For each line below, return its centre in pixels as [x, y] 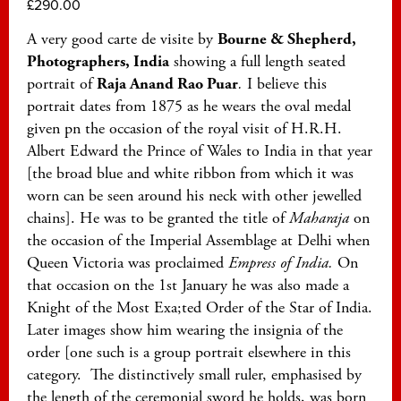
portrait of [62, 84]
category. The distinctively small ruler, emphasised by [194, 375]
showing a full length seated [257, 62]
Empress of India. [283, 263]
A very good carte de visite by [122, 39]
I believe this [287, 84]
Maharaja [321, 218]
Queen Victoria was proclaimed [128, 263]
